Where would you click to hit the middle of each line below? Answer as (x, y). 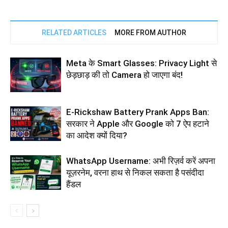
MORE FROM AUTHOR (150, 32)
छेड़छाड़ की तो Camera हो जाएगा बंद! (124, 75)
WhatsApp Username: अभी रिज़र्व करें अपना (141, 161)
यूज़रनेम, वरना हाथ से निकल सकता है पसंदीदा (135, 172)
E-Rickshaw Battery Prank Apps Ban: (138, 112)
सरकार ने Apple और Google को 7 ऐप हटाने (138, 123)
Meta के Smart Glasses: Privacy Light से (141, 63)
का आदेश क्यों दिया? (97, 135)
